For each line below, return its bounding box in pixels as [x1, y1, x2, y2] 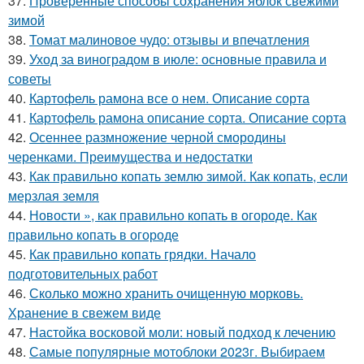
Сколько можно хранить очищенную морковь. [29, 284, 303, 302]
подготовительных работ [8, 264, 158, 283]
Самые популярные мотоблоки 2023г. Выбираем [29, 342, 325, 361]
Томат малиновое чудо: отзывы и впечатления [29, 30, 310, 49]
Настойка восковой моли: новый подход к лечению [29, 323, 336, 341]
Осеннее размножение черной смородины [29, 128, 286, 146]
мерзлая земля [8, 186, 99, 205]
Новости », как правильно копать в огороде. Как [29, 206, 317, 224]
